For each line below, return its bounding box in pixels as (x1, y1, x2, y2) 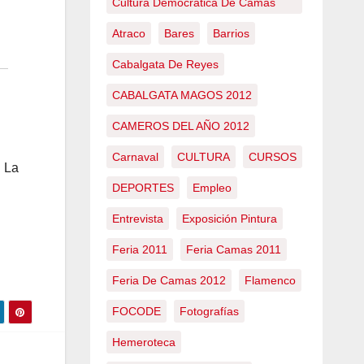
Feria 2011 (111, 243, 167, 256)
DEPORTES (111, 181, 174, 194)
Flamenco (244, 274, 296, 287)
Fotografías (179, 305, 239, 318)
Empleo (192, 181, 232, 194)
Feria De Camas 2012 (111, 274, 226, 287)
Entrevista (111, 212, 163, 225)
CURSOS (248, 150, 297, 163)
